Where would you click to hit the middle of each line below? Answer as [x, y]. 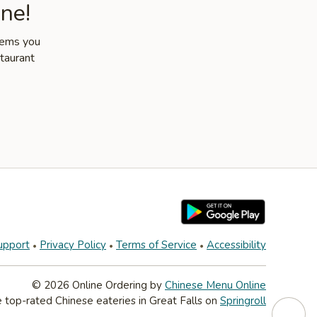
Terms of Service [156, 245]
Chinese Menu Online [215, 285]
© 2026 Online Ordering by [98, 285]
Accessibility [236, 245]
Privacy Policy [73, 245]
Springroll [243, 301]
